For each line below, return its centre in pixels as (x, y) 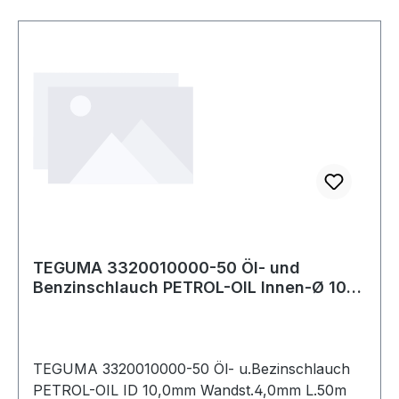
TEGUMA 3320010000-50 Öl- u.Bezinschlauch (191, 368)
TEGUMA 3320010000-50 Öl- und (167, 267)
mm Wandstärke (97, 306)
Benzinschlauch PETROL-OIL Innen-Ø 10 (190, 287)
